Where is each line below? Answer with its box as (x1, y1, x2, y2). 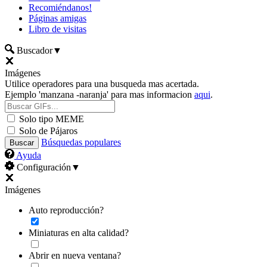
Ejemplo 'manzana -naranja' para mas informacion (5, 89, 194, 100)
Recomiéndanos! (29, 2, 92, 13)
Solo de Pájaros (19, 126, 77, 136)
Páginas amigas (29, 13, 86, 23)
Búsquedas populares (41, 137, 121, 147)
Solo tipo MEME (19, 114, 84, 124)
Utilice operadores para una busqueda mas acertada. (5, 79, 199, 89)
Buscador (14, 45, 52, 55)
